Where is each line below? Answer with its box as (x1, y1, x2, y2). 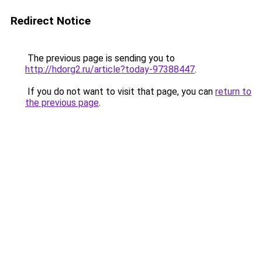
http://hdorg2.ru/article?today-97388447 (25, 64, 195, 75)
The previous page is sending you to (25, 53, 175, 64)
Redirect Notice (11, 14, 91, 27)
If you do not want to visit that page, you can (25, 86, 215, 97)
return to (215, 86, 251, 97)
